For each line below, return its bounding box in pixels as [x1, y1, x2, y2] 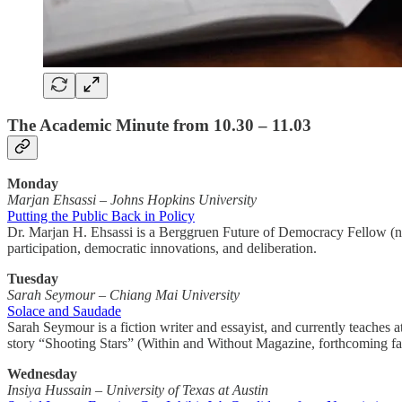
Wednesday [7, 366, 77, 382]
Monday [7, 176, 58, 192]
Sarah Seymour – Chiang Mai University [7, 287, 240, 303]
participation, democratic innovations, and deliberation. [7, 240, 317, 257]
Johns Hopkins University [107, 192, 257, 208]
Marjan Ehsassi [7, 192, 100, 208]
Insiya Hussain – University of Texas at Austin [7, 382, 268, 398]
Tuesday [7, 271, 58, 287]
